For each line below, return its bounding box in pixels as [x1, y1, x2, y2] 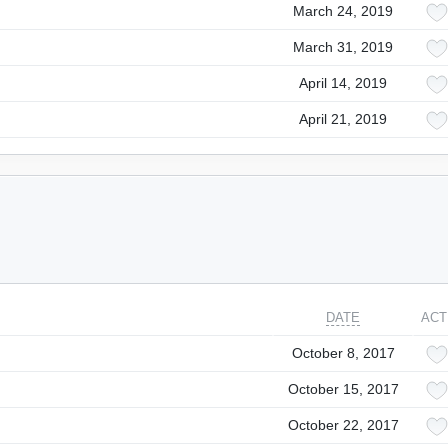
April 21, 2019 [299, 111, 387, 127]
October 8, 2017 [291, 345, 395, 361]
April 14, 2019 [299, 75, 387, 91]
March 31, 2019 [293, 39, 393, 55]
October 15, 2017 [287, 381, 399, 397]
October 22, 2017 [287, 417, 399, 433]
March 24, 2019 [293, 3, 393, 19]
